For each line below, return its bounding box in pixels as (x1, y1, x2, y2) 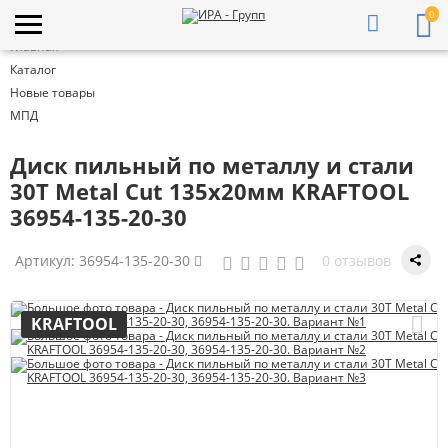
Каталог (10, 61, 56, 78)
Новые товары (10, 84, 95, 101)
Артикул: (15, 250, 79, 270)
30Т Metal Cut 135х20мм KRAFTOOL (10, 176, 409, 206)
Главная (10, 38, 59, 55)
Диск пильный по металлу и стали (10, 150, 414, 180)
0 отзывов (322, 250, 391, 270)
